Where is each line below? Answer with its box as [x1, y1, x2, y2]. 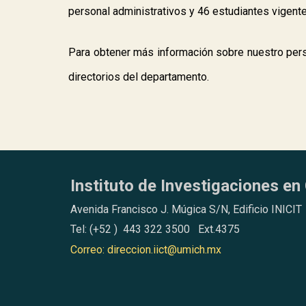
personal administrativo [68, 5, 181, 18]
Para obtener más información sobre [68, 46, 247, 59]
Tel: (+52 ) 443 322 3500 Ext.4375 [70, 223, 240, 236]
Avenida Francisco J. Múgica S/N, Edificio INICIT [70, 202, 302, 216]
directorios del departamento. [68, 70, 212, 83]
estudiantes [212, 5, 273, 18]
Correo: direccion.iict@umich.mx [70, 242, 221, 256]
